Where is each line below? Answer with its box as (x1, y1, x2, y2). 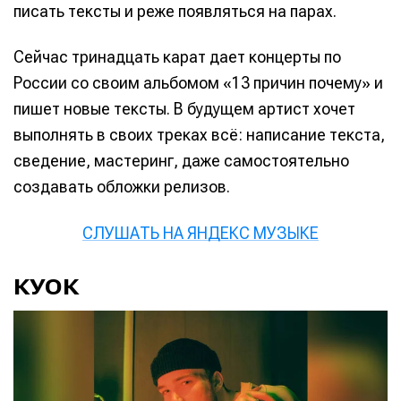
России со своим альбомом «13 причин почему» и (13, 73, 383, 93)
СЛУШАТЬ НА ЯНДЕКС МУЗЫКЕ (82, 223, 319, 243)
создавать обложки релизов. (13, 177, 230, 197)
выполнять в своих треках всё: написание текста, (13, 125, 385, 145)
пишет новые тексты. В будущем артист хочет (13, 99, 355, 119)
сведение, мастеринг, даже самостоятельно (13, 151, 349, 171)
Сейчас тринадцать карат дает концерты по (13, 47, 341, 67)
